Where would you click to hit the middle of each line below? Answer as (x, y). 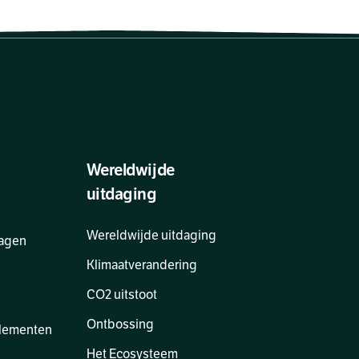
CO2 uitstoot (121, 295)
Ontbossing (120, 325)
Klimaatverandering (141, 265)
